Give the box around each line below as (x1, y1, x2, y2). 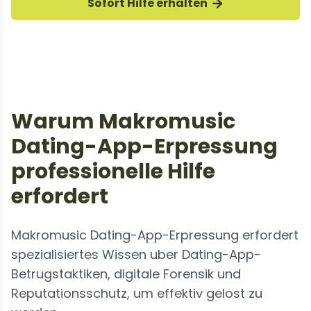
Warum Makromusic (11, 107, 235, 136)
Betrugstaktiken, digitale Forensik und (11, 265, 241, 283)
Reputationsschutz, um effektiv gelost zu (11, 285, 262, 302)
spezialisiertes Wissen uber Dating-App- (11, 246, 261, 263)
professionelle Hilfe (11, 157, 215, 186)
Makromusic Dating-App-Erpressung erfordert (11, 226, 299, 244)
